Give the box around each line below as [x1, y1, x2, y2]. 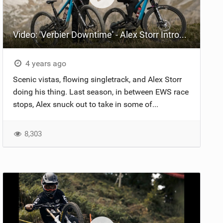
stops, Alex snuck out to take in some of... [13, 99, 159, 109]
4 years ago [23, 58, 66, 68]
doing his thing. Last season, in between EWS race [13, 87, 189, 97]
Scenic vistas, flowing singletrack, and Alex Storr [13, 74, 182, 84]
